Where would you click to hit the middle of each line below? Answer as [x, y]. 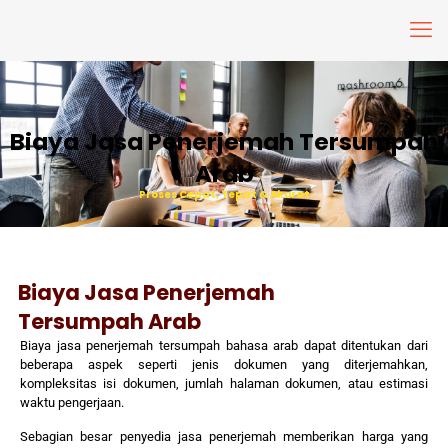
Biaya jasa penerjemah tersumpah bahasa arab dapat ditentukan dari [224, 345]
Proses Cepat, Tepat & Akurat [224, 194]
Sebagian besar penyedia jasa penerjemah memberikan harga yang [224, 436]
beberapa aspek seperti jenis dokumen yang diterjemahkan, [224, 364]
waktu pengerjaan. [72, 402]
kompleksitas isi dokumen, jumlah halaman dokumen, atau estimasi [224, 383]
